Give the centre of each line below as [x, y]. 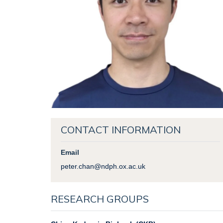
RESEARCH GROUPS [100, 199]
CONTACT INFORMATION [120, 129]
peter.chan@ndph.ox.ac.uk [103, 166]
